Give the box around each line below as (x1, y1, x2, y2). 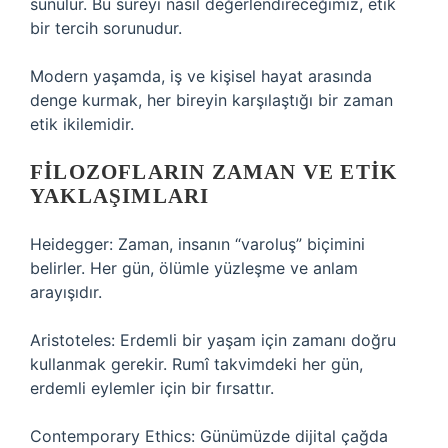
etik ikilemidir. (30, 114, 134, 134)
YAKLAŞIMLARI (30, 184, 210, 208)
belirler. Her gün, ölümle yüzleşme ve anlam (30, 258, 358, 278)
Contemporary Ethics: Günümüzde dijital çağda (30, 426, 388, 446)
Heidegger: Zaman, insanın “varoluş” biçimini (30, 234, 365, 254)
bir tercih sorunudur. (30, 18, 182, 38)
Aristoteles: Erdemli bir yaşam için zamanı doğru (30, 330, 396, 350)
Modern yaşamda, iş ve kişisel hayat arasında (30, 66, 372, 86)
